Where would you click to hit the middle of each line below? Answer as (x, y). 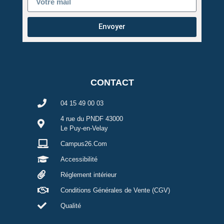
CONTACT (112, 82)
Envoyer (112, 27)
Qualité (71, 205)
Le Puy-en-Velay (84, 128)
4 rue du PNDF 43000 (92, 118)
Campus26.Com (84, 143)
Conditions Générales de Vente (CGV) (115, 190)
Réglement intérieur (89, 174)
